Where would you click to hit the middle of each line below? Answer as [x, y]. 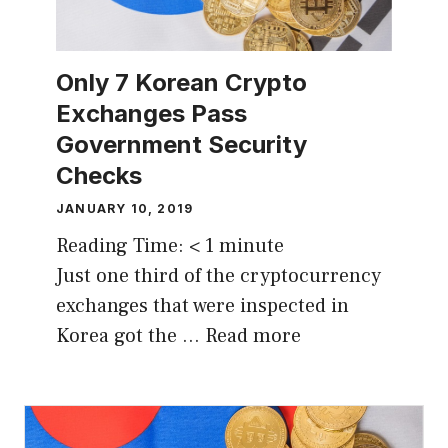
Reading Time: [122, 246]
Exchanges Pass [151, 114]
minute [251, 246]
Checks [99, 176]
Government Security [181, 145]
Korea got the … [130, 336]
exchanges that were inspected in [202, 306]
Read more [253, 336]
